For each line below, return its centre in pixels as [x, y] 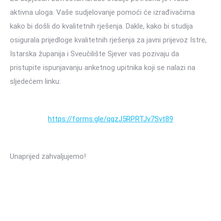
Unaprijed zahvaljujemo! [48, 156]
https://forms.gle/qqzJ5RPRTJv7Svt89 [110, 119]
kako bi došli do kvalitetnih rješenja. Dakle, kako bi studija [101, 26]
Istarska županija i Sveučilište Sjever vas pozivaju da [94, 54]
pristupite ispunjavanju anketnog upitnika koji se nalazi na [103, 68]
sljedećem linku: [35, 81]
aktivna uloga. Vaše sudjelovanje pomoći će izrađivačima [102, 12]
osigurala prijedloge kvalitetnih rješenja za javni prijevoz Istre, [108, 40]
